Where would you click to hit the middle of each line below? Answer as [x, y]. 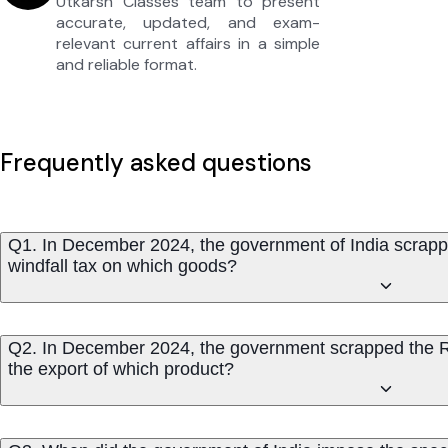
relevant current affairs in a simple [188, 43]
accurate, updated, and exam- [188, 22]
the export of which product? [121, 368]
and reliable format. [126, 64]
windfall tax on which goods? [122, 265]
